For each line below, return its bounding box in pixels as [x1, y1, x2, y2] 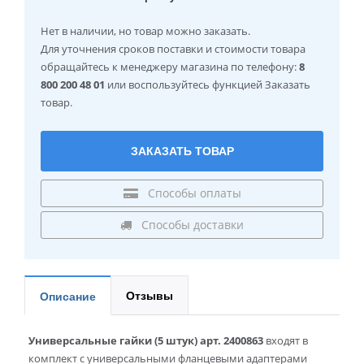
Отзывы [126, 287, 173, 304]
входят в [263, 333, 308, 349]
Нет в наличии [41, 24, 114, 39]
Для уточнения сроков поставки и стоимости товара [41, 41, 305, 57]
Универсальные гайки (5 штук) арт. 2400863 [28, 333, 263, 349]
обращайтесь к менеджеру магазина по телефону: [41, 59, 299, 75]
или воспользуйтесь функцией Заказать [105, 77, 310, 93]
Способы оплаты [144, 185, 241, 201]
